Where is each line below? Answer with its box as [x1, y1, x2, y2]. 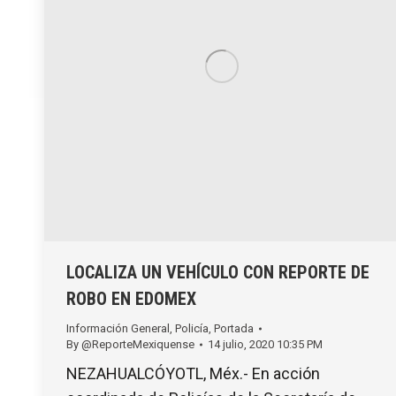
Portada [214, 321, 254, 335]
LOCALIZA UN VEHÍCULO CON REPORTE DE [66, 261, 369, 283]
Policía [175, 321, 209, 335]
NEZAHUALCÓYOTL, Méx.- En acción [66, 363, 320, 383]
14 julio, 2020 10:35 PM [208, 337, 323, 351]
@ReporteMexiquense [81, 337, 194, 351]
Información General [66, 321, 170, 335]
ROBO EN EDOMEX [66, 287, 196, 309]
